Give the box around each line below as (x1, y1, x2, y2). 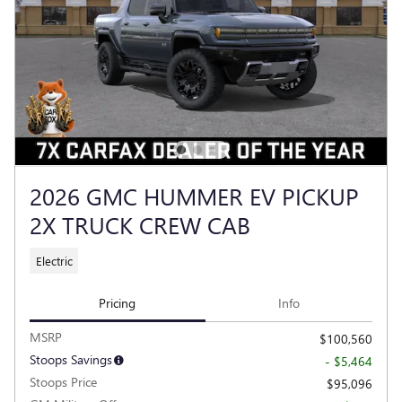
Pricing (99, 293, 136, 311)
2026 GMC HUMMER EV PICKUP (30, 179, 359, 213)
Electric (35, 252, 73, 268)
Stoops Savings (30, 350, 112, 368)
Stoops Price (30, 372, 97, 390)
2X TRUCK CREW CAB (30, 208, 250, 241)
